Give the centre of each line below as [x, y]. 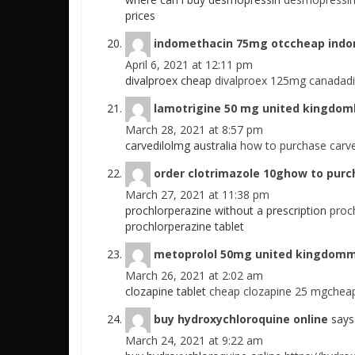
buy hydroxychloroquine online [241, 319]
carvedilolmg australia [183, 146]
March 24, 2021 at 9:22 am [194, 341]
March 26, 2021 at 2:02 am [194, 276]
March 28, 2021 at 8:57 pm [194, 130]
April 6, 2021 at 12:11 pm [189, 65]
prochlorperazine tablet [185, 227]
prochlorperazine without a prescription [227, 211]
